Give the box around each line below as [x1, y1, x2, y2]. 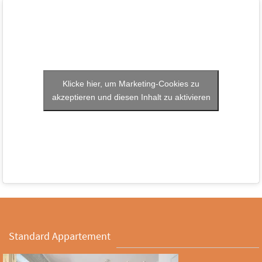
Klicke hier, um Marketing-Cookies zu [63, 79, 199, 89]
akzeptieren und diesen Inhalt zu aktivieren [51, 92, 211, 102]
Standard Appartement [9, 229, 111, 243]
